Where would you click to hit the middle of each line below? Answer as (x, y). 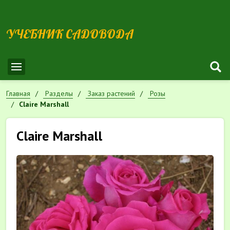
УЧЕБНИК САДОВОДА (70, 34)
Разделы (59, 93)
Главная (18, 93)
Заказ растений (111, 93)
